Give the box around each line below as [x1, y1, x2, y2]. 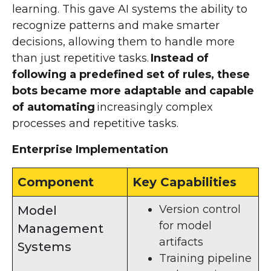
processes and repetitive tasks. [12, 116, 178, 130]
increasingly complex [95, 100, 213, 114]
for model [159, 218, 212, 232]
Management [18, 221, 103, 236]
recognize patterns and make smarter [12, 18, 220, 32]
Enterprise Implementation [12, 142, 168, 156]
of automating [12, 100, 95, 114]
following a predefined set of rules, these [12, 67, 250, 81]
